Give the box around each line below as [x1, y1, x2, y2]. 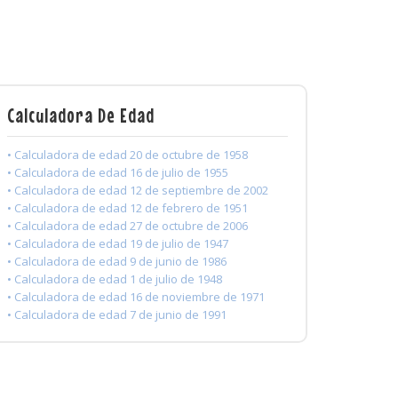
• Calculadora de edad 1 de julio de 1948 [7, 271, 222, 288]
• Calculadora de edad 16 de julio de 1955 [7, 164, 228, 181]
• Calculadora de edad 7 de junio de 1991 [7, 306, 227, 323]
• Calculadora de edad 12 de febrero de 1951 [7, 200, 248, 217]
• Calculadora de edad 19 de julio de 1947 [7, 235, 228, 252]
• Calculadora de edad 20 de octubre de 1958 [7, 147, 248, 163]
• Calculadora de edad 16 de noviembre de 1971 [7, 289, 265, 306]
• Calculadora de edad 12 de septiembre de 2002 [7, 182, 268, 199]
